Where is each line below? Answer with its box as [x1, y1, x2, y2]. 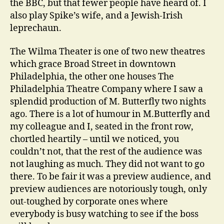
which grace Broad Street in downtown [10, 58, 176, 70]
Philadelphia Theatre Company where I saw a [10, 83, 203, 95]
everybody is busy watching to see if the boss [10, 208, 198, 220]
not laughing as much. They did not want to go [10, 158, 204, 170]
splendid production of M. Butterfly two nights [10, 96, 206, 107]
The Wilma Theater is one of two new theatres [10, 46, 205, 57]
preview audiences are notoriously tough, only [10, 183, 207, 195]
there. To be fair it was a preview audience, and [10, 171, 211, 182]
